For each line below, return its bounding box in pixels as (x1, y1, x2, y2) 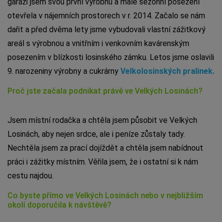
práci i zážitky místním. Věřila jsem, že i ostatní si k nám (7, 157, 198, 166)
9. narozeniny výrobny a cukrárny (7, 66, 120, 76)
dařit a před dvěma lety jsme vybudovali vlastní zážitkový (7, 24, 206, 34)
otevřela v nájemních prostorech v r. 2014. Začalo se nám (7, 10, 205, 20)
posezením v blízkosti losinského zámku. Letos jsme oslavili (7, 52, 214, 62)
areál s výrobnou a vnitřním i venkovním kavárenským (7, 38, 189, 48)
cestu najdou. (7, 170, 54, 180)
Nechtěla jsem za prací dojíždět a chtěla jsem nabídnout (7, 143, 203, 153)
